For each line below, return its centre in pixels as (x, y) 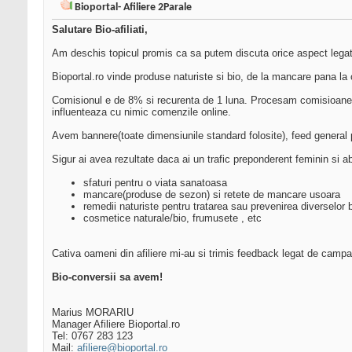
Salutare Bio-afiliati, (100, 30)
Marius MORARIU (93, 313)
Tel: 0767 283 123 (92, 336)
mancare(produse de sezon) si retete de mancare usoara (212, 195)
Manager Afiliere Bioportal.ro (116, 324)
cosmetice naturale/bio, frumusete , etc (172, 218)
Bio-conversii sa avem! (107, 277)
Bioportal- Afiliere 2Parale (133, 8)
